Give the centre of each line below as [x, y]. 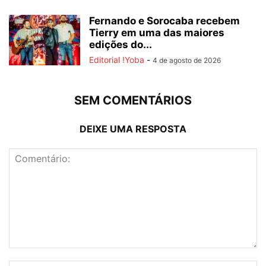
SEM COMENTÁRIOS [133, 100]
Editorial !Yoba [117, 59]
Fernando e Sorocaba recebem [164, 20]
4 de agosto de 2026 [187, 60]
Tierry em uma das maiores [157, 32]
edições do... [121, 44]
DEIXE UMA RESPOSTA [133, 129]
